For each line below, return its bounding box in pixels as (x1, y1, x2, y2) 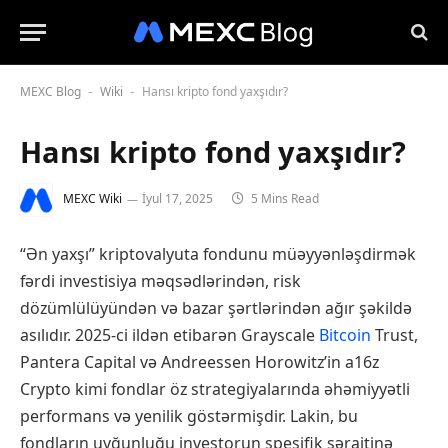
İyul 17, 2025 (142, 190, 213, 208)
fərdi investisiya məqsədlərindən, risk (20, 270, 301, 292)
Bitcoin (319, 324, 371, 346)
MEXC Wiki (63, 190, 122, 208)
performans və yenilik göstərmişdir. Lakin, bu (20, 405, 358, 427)
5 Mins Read (248, 190, 319, 208)
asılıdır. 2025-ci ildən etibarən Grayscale (20, 324, 319, 346)
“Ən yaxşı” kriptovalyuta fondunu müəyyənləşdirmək (20, 243, 416, 265)
